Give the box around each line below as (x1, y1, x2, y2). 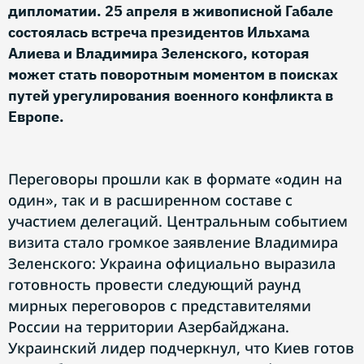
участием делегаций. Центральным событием (8, 211, 348, 231)
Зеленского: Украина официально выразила (8, 253, 336, 273)
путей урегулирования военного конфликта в (8, 86, 333, 105)
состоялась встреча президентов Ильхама (8, 23, 310, 41)
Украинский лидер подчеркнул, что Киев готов (8, 338, 354, 357)
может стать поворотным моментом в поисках (8, 65, 338, 84)
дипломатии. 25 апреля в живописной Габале (8, 2, 333, 20)
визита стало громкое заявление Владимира (8, 232, 338, 252)
